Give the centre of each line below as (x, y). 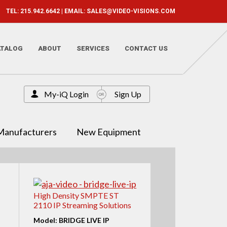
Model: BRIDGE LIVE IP (71, 220)
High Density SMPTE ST (76, 196)
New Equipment (108, 132)
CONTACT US (146, 48)
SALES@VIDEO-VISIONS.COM (131, 11)
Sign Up (128, 94)
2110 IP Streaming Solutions (82, 205)
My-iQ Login (66, 94)
